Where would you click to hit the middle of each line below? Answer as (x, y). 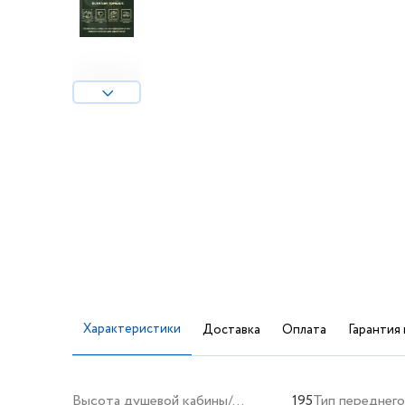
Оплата (304, 330)
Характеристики (132, 329)
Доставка (231, 330)
